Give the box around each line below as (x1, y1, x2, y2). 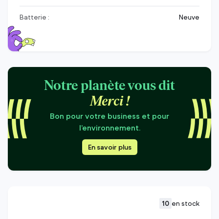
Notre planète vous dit (44, 80, 175, 93)
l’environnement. (79, 123, 140, 132)
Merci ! (89, 95, 130, 109)
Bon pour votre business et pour (50, 111, 169, 121)
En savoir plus (88, 143, 131, 152)
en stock (172, 199, 199, 208)
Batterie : (20, 13, 49, 22)
